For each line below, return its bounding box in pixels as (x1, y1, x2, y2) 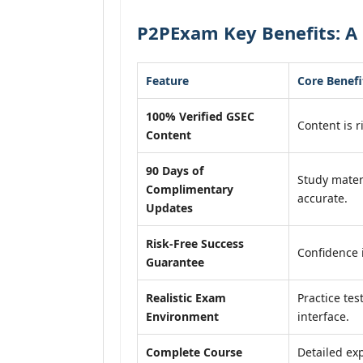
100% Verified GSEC (146, 109, 254, 124)
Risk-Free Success (146, 236, 244, 251)
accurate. (297, 190, 348, 206)
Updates (146, 200, 193, 216)
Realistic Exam (146, 290, 226, 305)
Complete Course (146, 344, 242, 360)
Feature (146, 73, 189, 88)
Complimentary (146, 181, 233, 197)
